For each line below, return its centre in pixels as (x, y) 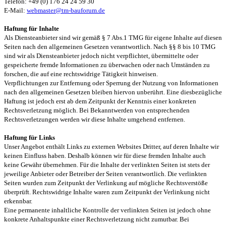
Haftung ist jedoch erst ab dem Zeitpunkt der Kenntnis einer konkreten (100, 101)
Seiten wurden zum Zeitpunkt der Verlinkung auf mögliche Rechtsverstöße (106, 183)
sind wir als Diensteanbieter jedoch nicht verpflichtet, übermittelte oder (101, 56)
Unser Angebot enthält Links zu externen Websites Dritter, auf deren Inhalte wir (111, 147)
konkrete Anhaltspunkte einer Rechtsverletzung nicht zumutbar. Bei (97, 219)
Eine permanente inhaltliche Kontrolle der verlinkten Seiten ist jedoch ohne (107, 210)
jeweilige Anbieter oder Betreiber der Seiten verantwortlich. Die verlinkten (105, 174)
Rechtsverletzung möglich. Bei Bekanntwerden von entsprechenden (97, 110)
